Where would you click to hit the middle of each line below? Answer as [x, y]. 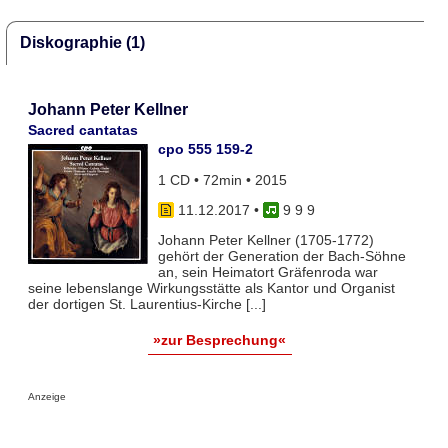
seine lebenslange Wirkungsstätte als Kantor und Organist [211, 288]
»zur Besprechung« [220, 340]
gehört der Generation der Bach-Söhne [281, 256]
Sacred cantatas [82, 130]
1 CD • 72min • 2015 [222, 179]
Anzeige [46, 397]
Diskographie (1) [83, 43]
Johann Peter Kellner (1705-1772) [265, 240]
